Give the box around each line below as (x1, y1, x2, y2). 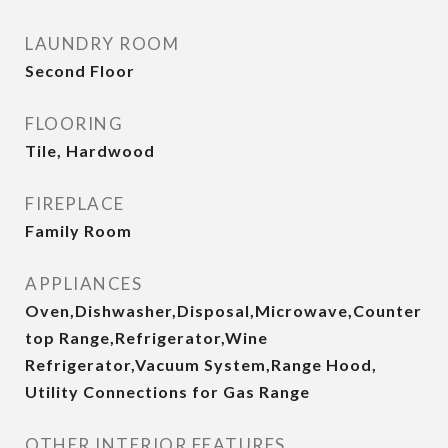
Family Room (25, 221, 132, 240)
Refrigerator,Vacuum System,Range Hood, (25, 355, 377, 374)
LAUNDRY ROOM (25, 33, 179, 54)
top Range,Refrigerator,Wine (25, 328, 268, 347)
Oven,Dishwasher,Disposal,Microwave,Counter (25, 301, 422, 320)
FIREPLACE (25, 193, 125, 214)
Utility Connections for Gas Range (25, 382, 310, 401)
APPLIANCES (25, 273, 142, 294)
